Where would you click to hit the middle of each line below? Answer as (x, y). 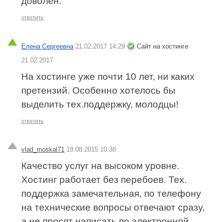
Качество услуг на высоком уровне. (101, 166)
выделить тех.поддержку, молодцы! (100, 104)
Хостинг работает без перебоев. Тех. (104, 180)
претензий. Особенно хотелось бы (99, 90)
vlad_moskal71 (43, 150)
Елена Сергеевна (48, 46)
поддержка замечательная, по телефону (111, 194)
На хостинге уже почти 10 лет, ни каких (108, 76)
